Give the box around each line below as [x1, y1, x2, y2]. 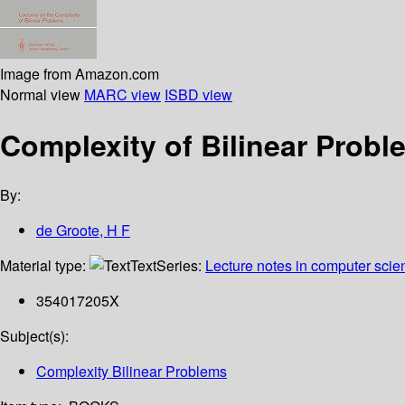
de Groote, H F [36, 220, 130, 241]
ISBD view [165, 83, 232, 105]
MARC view [84, 83, 161, 105]
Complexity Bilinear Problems [36, 361, 227, 382]
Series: [156, 255, 205, 277]
